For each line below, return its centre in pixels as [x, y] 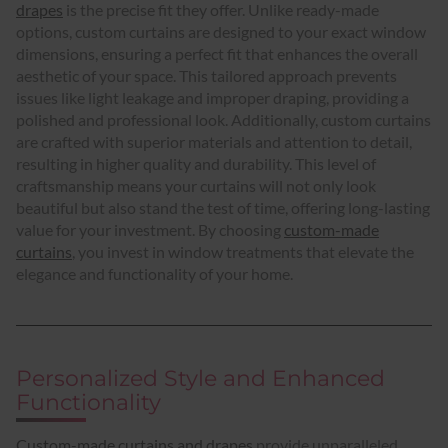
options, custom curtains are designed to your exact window [221, 31]
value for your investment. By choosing [150, 229]
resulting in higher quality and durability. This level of [196, 163]
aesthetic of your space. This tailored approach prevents [206, 75]
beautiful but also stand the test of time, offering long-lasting [223, 207]
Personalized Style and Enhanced [200, 377]
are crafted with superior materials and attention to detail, [214, 141]
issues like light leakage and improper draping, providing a [212, 97]
